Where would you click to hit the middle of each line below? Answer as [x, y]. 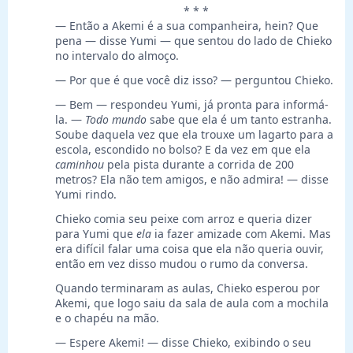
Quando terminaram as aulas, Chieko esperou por [188, 288]
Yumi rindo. [86, 195]
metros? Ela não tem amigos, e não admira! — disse [192, 180]
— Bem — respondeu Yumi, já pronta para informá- [192, 105]
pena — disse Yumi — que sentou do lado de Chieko [193, 41]
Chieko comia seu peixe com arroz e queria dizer [184, 219]
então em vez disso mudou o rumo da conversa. [182, 264]
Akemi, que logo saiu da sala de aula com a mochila [192, 303]
